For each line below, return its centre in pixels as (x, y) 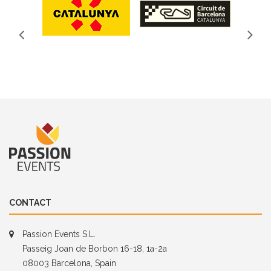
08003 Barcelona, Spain (69, 263)
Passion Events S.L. (59, 234)
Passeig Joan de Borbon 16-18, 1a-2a (95, 249)
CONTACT (30, 203)
